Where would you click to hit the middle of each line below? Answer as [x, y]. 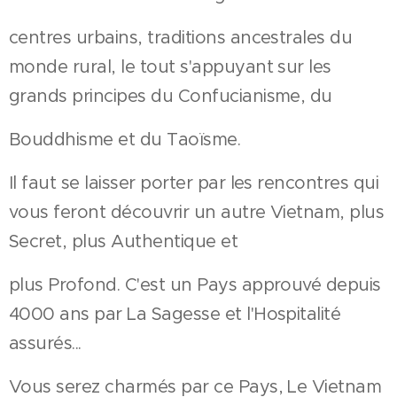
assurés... [45, 344]
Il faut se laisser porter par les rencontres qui [194, 183]
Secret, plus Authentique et [124, 242]
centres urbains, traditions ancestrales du [181, 38]
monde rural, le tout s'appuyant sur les [170, 67]
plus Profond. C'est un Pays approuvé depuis [195, 285]
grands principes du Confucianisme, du [171, 97]
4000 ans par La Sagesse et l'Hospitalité [175, 315]
